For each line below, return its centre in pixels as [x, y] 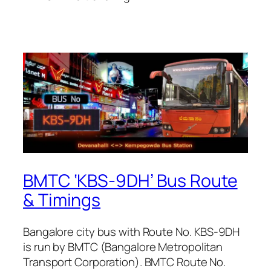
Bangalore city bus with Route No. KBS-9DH [131, 231]
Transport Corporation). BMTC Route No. [125, 262]
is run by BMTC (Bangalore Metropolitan [123, 247]
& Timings [62, 200]
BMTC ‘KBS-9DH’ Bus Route [130, 181]
